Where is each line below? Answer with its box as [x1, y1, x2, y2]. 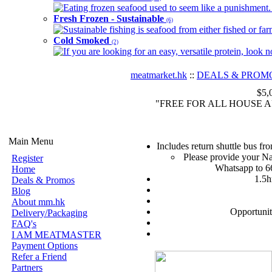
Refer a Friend [12, 251, 67, 262]
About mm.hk [12, 197, 65, 207]
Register [12, 153, 43, 163]
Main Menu [8, 136, 53, 146]
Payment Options [12, 240, 78, 251]
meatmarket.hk [131, 70, 187, 80]
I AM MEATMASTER [12, 229, 101, 240]
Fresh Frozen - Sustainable [53, 13, 166, 24]
